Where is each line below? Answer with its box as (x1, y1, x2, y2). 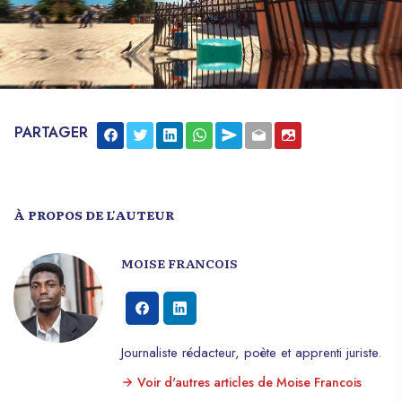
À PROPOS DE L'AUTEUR (13, 205, 175, 223)
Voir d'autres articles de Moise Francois (134, 372, 362, 391)
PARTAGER (14, 121, 88, 143)
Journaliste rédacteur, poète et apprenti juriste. (121, 342, 381, 363)
